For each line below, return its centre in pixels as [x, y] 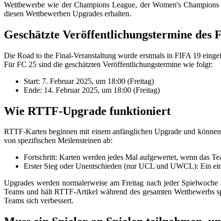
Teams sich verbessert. [39, 201]
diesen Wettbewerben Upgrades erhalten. [68, 13]
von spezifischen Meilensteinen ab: [58, 141]
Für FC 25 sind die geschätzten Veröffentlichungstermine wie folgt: [108, 64]
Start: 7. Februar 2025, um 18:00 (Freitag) [89, 81]
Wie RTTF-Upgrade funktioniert [87, 111]
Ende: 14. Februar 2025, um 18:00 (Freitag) [92, 90]
